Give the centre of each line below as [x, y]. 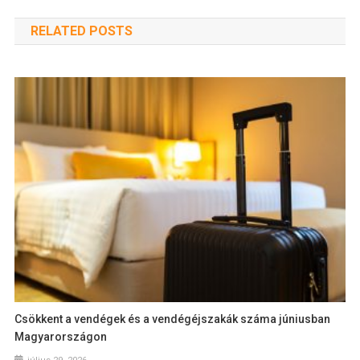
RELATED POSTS [81, 31]
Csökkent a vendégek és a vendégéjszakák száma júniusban [173, 319]
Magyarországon [61, 337]
